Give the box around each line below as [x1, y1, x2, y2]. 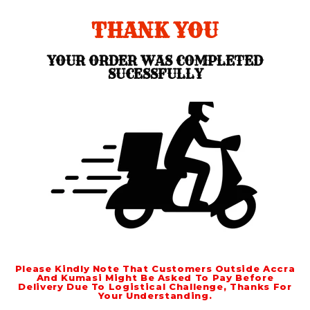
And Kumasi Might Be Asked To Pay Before [36, 272, 274, 283]
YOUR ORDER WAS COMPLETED [47, 53, 263, 69]
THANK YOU [91, 18, 219, 44]
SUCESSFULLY [107, 66, 203, 82]
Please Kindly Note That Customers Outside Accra [15, 263, 295, 274]
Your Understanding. [98, 290, 212, 301]
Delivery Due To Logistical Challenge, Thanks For [18, 281, 292, 292]
